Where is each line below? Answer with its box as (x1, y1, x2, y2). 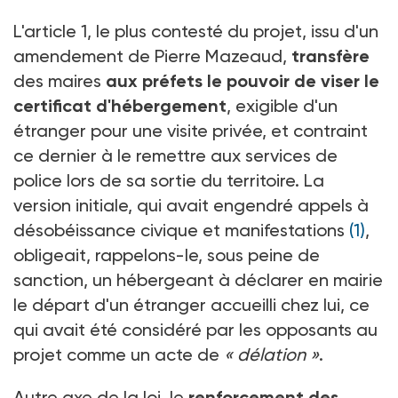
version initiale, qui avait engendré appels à (13, 194, 369, 216)
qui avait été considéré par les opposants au (13, 318, 378, 340)
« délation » (224, 343, 319, 365)
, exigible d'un (227, 94, 338, 116)
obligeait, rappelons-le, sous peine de (13, 243, 320, 266)
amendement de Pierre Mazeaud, (13, 44, 291, 67)
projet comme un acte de (13, 343, 224, 365)
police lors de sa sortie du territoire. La (13, 169, 324, 191)
